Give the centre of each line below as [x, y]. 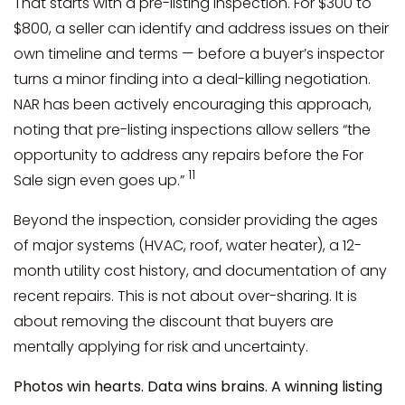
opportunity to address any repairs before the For [188, 155]
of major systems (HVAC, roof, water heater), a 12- [188, 245]
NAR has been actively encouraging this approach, [193, 104]
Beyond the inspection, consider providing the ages [196, 220]
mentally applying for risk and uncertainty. [161, 346]
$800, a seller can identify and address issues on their [201, 28]
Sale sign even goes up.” [101, 180]
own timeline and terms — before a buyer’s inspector [199, 53]
